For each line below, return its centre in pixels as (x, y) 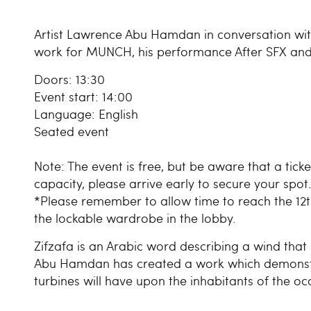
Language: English (86, 114)
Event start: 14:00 (83, 96)
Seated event (72, 131)
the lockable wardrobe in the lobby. (135, 218)
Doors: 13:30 (69, 79)
